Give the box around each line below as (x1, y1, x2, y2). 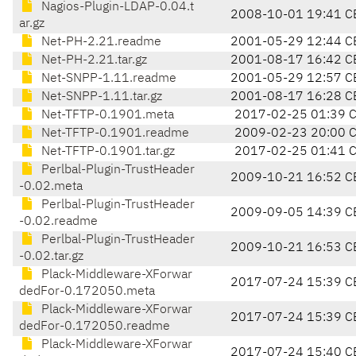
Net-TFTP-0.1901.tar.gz (38, 145, 175, 159)
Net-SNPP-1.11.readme (38, 72, 176, 86)
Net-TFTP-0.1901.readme (38, 127, 189, 141)
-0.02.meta (19, 180, 83, 194)
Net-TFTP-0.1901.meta (38, 109, 174, 122)
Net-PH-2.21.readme (38, 36, 161, 49)
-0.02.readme (19, 215, 98, 229)
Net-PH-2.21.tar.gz (38, 54, 147, 68)
